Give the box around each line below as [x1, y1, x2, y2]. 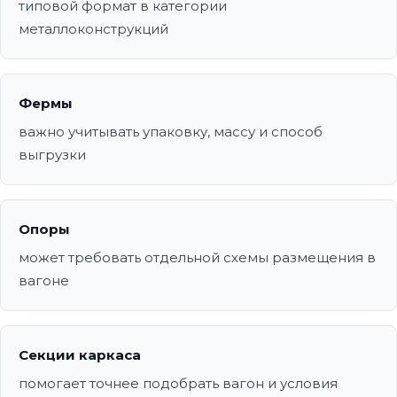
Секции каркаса [19, 346, 141, 364]
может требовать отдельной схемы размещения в [19, 249, 376, 267]
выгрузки [19, 146, 86, 164]
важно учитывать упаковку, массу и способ [19, 123, 323, 141]
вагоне [19, 272, 69, 290]
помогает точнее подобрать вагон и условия [19, 375, 338, 393]
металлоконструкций [19, 20, 168, 38]
